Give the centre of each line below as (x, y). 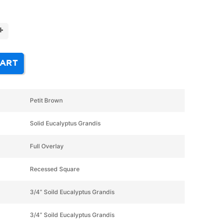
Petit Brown (46, 100)
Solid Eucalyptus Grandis (65, 123)
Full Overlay (47, 146)
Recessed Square (55, 169)
